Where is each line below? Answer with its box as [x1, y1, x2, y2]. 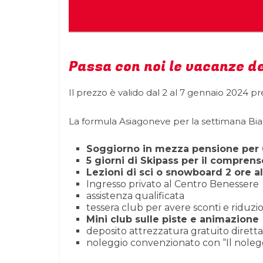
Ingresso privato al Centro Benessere [86, 178, 259, 190]
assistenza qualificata [86, 190, 184, 201]
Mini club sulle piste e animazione [86, 214, 262, 225]
